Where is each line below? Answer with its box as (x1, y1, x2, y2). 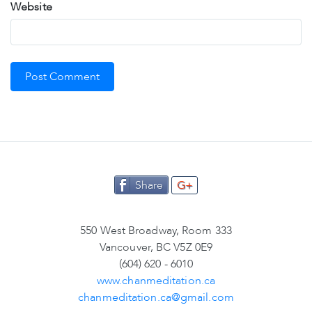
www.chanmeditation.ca (96, 272, 216, 288)
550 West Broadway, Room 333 (80, 222, 232, 238)
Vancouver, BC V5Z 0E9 (99, 239, 213, 255)
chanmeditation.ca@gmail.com (78, 289, 234, 305)
